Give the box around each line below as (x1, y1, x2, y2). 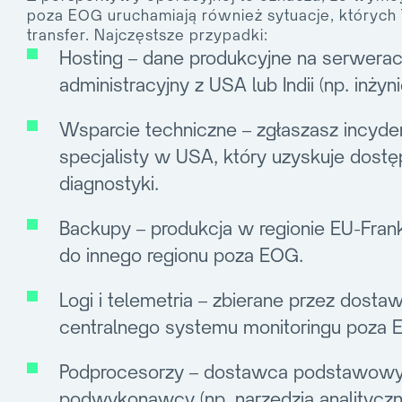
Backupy (59, 217, 131, 240)
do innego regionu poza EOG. (59, 244, 303, 267)
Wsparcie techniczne (59, 118, 237, 142)
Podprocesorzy (59, 361, 184, 384)
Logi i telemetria (59, 289, 193, 312)
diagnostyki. (59, 172, 159, 196)
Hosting (59, 47, 123, 70)
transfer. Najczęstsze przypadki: (27, 26, 268, 45)
